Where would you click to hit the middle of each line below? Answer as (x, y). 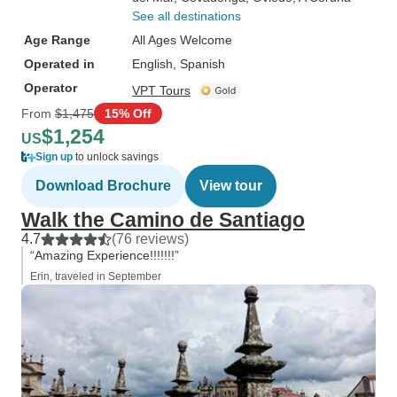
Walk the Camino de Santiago (163, 220)
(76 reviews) (150, 239)
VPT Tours (161, 90)
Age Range (57, 40)
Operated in (59, 64)
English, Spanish (179, 64)
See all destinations (187, 16)
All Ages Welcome (182, 40)
